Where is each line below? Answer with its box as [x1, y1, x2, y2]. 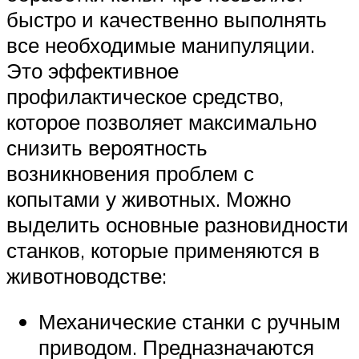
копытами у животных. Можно [6, 185, 291, 212]
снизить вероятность [6, 134, 208, 160]
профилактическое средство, [6, 83, 284, 109]
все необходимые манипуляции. [6, 31, 315, 58]
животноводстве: [6, 262, 167, 288]
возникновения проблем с [6, 159, 254, 186]
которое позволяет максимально [6, 108, 317, 135]
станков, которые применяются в [6, 236, 320, 263]
